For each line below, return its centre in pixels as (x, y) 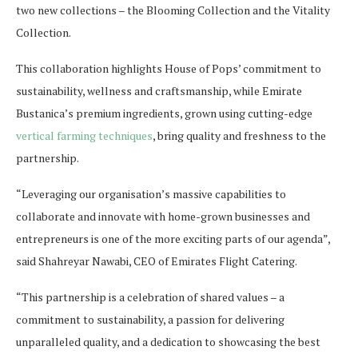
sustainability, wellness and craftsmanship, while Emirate (159, 91)
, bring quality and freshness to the (239, 135)
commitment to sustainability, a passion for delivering (150, 319)
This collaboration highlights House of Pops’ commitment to (169, 68)
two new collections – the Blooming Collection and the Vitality (173, 10)
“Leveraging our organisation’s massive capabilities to (151, 194)
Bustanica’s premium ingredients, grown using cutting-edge (164, 113)
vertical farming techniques (84, 135)
